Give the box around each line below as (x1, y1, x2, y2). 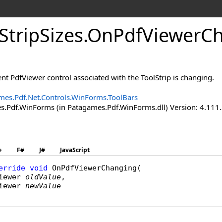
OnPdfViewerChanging (52, 164, 137, 172)
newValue (25, 181, 61, 190)
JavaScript (60, 146, 90, 154)
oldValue (25, 172, 61, 181)
